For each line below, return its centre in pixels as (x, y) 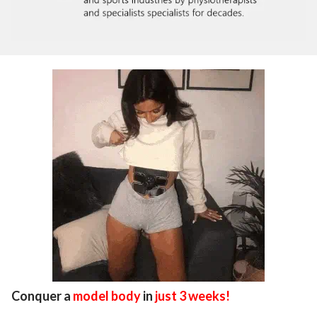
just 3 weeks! (192, 295)
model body (107, 295)
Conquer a (42, 295)
